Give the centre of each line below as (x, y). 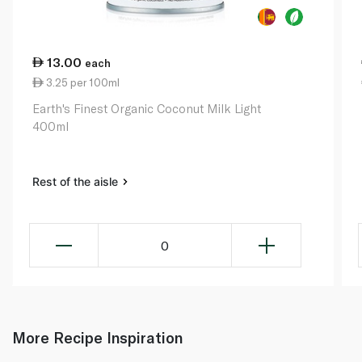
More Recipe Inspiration (97, 338)
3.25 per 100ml (82, 83)
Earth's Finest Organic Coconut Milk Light (147, 109)
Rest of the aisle (77, 182)
